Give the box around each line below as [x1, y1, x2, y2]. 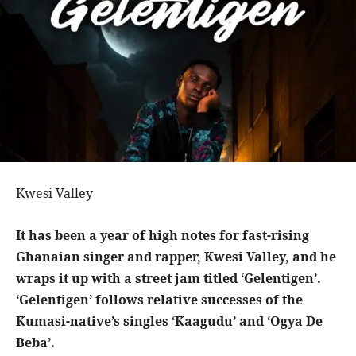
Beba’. [16, 334, 55, 352]
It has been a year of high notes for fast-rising [16, 226, 309, 245]
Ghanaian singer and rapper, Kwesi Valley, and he [16, 248, 336, 266]
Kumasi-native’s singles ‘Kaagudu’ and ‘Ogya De [16, 312, 323, 331]
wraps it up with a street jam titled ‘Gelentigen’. [16, 269, 321, 288]
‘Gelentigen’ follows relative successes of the [16, 291, 303, 309]
